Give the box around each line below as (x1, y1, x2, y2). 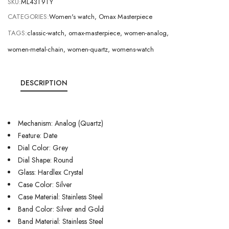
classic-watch (27, 28, 64, 38)
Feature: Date (18, 130, 57, 141)
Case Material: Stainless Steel (18, 192, 103, 202)
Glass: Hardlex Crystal (18, 167, 83, 177)
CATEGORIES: (8, 11, 49, 21)
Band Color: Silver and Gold (18, 204, 104, 214)
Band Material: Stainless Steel (18, 216, 103, 226)
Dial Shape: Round (18, 155, 73, 165)
